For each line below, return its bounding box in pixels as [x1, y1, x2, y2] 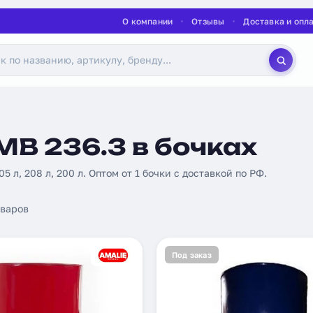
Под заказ [172, 250, 212, 259]
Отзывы [191, 15, 225, 27]
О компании [122, 15, 173, 27]
